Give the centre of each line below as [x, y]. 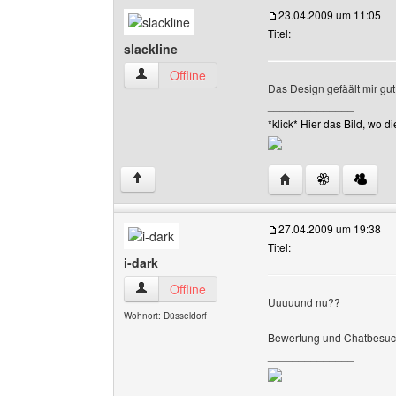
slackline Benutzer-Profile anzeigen [232, 74]
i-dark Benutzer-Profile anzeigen [224, 288]
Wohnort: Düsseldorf [165, 316]
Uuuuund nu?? [304, 302]
